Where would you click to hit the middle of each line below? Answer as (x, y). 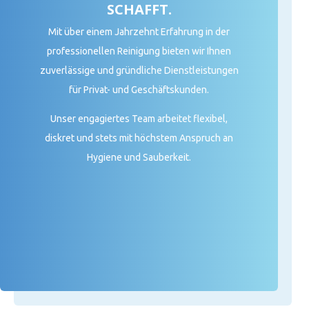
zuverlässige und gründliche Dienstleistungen (139, 71)
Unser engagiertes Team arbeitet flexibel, (139, 119)
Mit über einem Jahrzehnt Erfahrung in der (139, 32)
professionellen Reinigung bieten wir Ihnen (139, 51)
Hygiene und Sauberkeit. (139, 158)
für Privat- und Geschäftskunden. (139, 90)
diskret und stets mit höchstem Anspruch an (139, 138)
